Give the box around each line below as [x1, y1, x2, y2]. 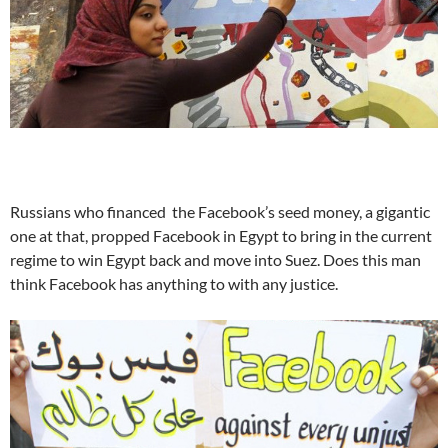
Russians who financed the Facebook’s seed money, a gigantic [10, 201, 430, 221]
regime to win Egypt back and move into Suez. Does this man [10, 249, 421, 269]
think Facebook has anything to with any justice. [10, 273, 338, 293]
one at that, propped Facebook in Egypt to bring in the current [10, 225, 432, 245]
